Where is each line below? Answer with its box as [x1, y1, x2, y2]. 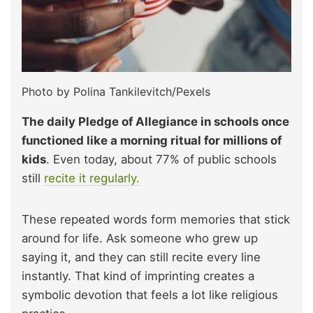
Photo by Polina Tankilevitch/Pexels [22, 84, 210, 99]
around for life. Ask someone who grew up [22, 231, 258, 245]
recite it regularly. [44, 170, 140, 185]
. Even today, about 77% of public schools [46, 152, 277, 166]
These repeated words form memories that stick [22, 212, 290, 226]
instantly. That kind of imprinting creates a [22, 268, 254, 283]
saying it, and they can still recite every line [22, 249, 261, 264]
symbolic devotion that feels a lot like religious [22, 287, 278, 302]
